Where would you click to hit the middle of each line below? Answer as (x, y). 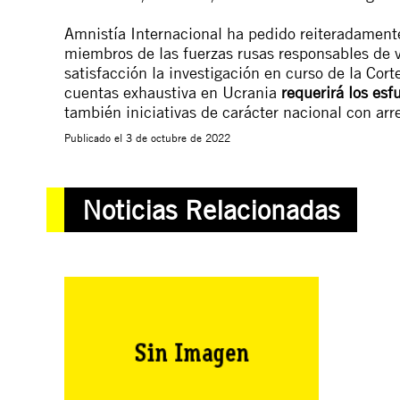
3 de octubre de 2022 (178, 137)
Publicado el (95, 137)
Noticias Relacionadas (211, 209)
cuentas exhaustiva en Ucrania (173, 92)
